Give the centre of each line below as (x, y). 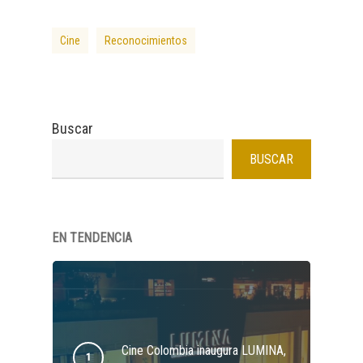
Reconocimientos (146, 41)
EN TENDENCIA (92, 238)
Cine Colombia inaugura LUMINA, (204, 350)
